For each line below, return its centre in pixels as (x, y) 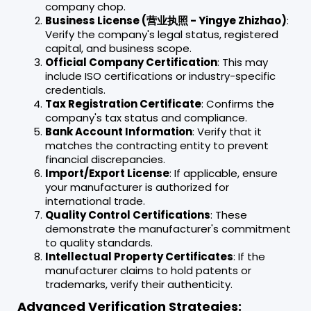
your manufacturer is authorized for (137, 187)
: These (229, 215)
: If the (249, 256)
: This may (243, 62)
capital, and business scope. (118, 48)
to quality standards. (99, 242)
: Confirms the (238, 103)
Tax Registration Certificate (123, 103)
